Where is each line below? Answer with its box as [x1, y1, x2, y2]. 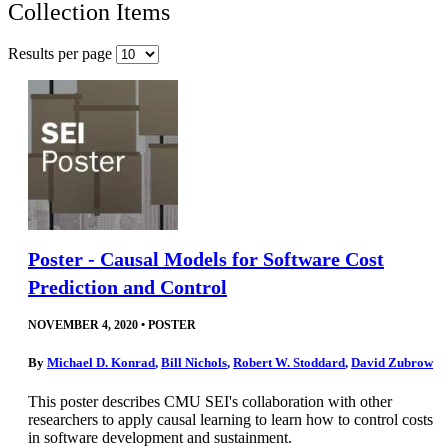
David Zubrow [351, 354, 433, 370]
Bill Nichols [161, 354, 227, 370]
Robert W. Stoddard [233, 354, 345, 370]
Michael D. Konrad [47, 354, 155, 370]
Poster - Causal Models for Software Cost [28, 247, 384, 270]
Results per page [8, 44, 116, 62]
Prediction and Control [28, 275, 227, 298]
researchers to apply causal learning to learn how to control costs [28, 411, 433, 429]
